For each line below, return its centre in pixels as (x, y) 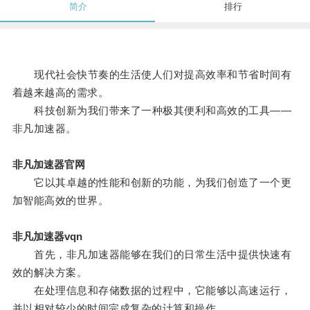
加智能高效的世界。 (61, 201)
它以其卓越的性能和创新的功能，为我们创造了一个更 (152, 183)
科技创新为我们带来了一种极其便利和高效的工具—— (152, 111)
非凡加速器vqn (47, 237)
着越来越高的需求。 (61, 93)
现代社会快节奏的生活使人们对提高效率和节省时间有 (152, 75)
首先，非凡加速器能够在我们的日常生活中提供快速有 (152, 255)
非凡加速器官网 (48, 165)
